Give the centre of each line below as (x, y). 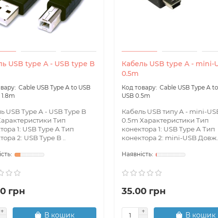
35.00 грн (144, 191)
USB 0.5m (136, 96)
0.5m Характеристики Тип (165, 120)
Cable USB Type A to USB (54, 88)
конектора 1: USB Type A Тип (168, 129)
